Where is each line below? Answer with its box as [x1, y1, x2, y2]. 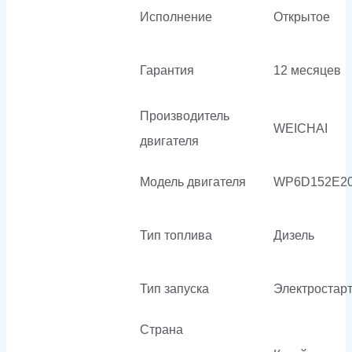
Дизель [273, 228, 314, 242]
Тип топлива [140, 228, 212, 242]
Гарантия [140, 63, 194, 77]
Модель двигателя [140, 174, 246, 189]
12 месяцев [273, 63, 341, 77]
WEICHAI [273, 121, 328, 135]
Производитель [140, 108, 229, 123]
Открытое [273, 9, 330, 24]
